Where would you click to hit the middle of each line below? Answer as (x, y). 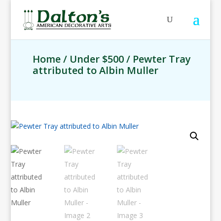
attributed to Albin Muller (96, 70)
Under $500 (97, 59)
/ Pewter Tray (158, 59)
